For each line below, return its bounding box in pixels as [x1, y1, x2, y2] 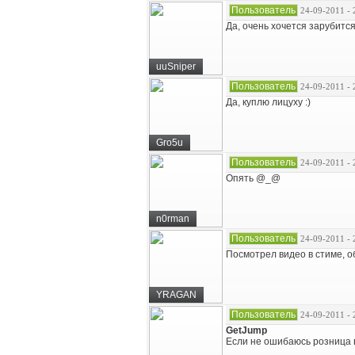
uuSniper [151, 61, 200, 72]
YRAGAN [151, 289, 201, 300]
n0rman [151, 213, 194, 224]
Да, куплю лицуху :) [226, 97, 311, 108]
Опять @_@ [226, 173, 281, 184]
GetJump [226, 325, 267, 336]
